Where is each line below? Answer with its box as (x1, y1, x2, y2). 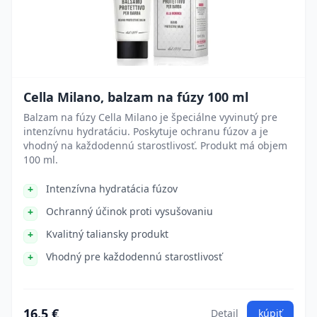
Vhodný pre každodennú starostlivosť (46, 250, 222, 263)
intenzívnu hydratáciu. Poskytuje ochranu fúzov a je (23, 125, 268, 138)
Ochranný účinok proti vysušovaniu (46, 204, 213, 218)
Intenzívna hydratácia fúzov (46, 182, 178, 195)
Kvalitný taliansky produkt (46, 227, 168, 241)
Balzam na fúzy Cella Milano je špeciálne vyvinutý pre (23, 110, 277, 124)
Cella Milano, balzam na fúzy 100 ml (23, 88, 248, 105)
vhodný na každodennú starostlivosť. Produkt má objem (23, 139, 287, 152)
